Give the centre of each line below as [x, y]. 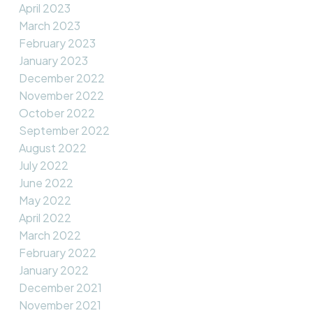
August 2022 [52, 148]
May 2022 [45, 201]
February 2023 [57, 43]
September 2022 [64, 131]
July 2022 [43, 166]
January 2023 [53, 61]
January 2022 [53, 270]
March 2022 [50, 235]
